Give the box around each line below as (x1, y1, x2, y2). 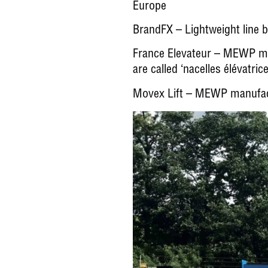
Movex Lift (133, 89, 183, 101)
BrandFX (133, 25, 173, 37)
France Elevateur (133, 49, 211, 62)
